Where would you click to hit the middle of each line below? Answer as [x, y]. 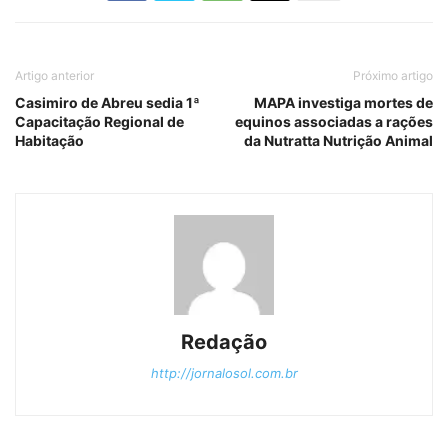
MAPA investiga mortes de [343, 103]
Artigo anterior [54, 76]
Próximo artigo [393, 76]
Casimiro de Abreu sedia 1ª [107, 103]
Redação [224, 342]
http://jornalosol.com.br [224, 373]
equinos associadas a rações [334, 122]
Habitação [49, 141]
